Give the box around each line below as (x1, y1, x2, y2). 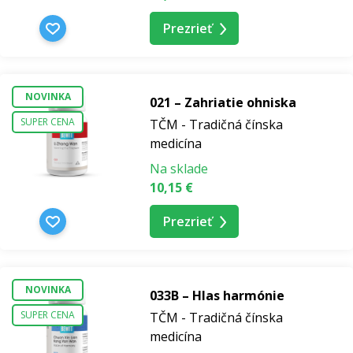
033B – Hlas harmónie (150, 287, 284, 305)
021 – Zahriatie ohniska (150, 94, 296, 112)
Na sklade (150, 160, 208, 178)
